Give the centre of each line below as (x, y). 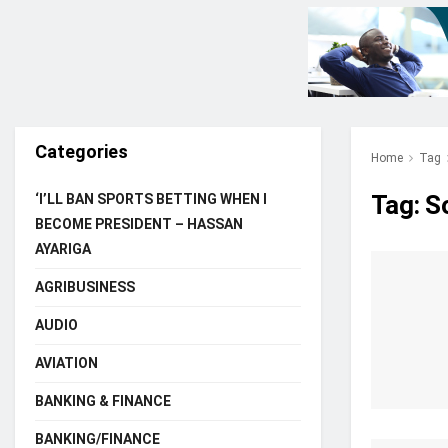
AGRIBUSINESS (85, 287)
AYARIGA (63, 249)
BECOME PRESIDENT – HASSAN (139, 224)
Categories (81, 152)
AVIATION (66, 363)
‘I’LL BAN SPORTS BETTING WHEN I (151, 199)
